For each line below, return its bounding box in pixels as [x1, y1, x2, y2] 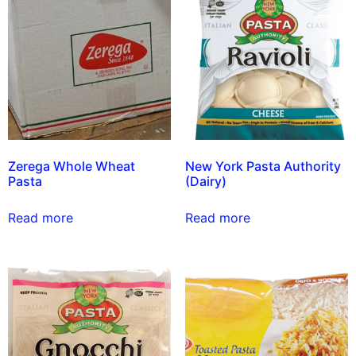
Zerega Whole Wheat [8, 157, 135, 174]
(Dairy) [184, 172, 226, 189]
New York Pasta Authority [184, 157, 341, 174]
